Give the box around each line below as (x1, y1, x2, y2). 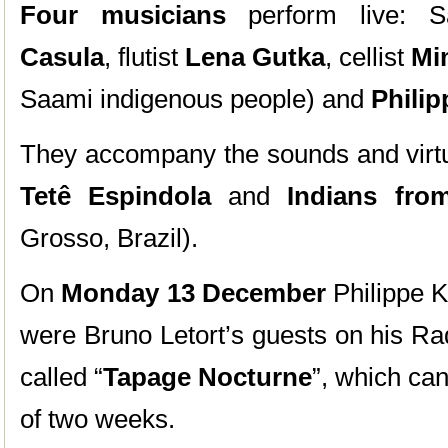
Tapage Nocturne (103, 362, 313, 392)
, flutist (104, 42, 185, 72)
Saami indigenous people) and (20, 84, 371, 114)
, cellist (325, 42, 411, 72)
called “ (20, 362, 104, 392)
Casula (20, 42, 104, 72)
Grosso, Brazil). (20, 223, 198, 253)
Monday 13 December (61, 278, 326, 308)
